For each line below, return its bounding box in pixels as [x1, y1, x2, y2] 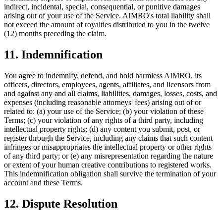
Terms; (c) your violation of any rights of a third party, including [4, 115, 203, 124]
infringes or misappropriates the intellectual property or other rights [4, 142, 212, 151]
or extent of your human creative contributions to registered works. [4, 160, 212, 169]
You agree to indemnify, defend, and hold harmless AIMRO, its [4, 71, 202, 80]
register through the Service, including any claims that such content [4, 133, 213, 142]
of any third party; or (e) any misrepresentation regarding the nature [4, 151, 213, 160]
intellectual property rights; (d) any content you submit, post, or [4, 124, 200, 133]
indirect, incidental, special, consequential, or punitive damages [4, 2, 200, 11]
